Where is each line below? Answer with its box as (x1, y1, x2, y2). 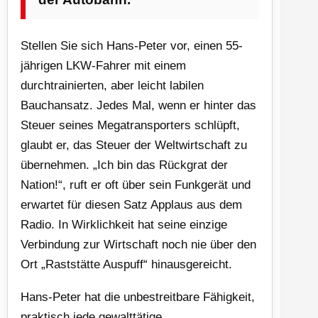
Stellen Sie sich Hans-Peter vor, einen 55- (21, 38, 243, 53)
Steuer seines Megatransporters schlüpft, (21, 118, 240, 132)
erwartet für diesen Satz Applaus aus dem (21, 197, 242, 212)
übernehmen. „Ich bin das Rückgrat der (21, 158, 228, 172)
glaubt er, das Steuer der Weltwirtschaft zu (21, 138, 247, 152)
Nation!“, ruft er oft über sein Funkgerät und (21, 177, 251, 192)
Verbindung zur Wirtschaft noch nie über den (21, 237, 256, 251)
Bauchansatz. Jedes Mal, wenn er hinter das (21, 98, 256, 112)
